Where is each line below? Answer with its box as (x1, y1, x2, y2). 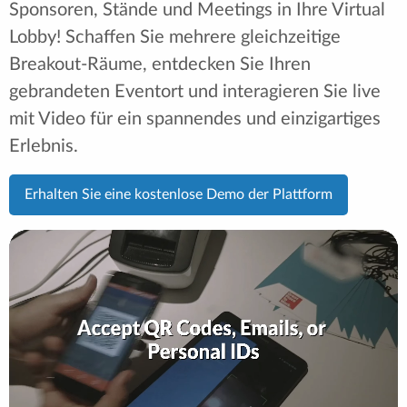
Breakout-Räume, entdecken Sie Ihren (9, 55, 311, 74)
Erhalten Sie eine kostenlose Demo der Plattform (25, 187, 333, 203)
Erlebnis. (9, 136, 78, 155)
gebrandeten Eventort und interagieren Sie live (9, 82, 381, 101)
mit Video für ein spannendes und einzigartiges (9, 109, 381, 128)
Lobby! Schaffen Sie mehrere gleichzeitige (9, 27, 341, 46)
